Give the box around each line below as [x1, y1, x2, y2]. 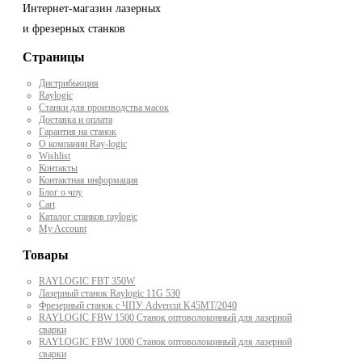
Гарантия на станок [39, 126, 116, 138]
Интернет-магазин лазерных [23, 2, 161, 15]
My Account [39, 223, 86, 235]
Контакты [39, 162, 78, 175]
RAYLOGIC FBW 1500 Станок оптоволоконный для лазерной [39, 312, 292, 324]
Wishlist [39, 150, 70, 162]
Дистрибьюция [39, 78, 99, 90]
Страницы [23, 50, 85, 65]
